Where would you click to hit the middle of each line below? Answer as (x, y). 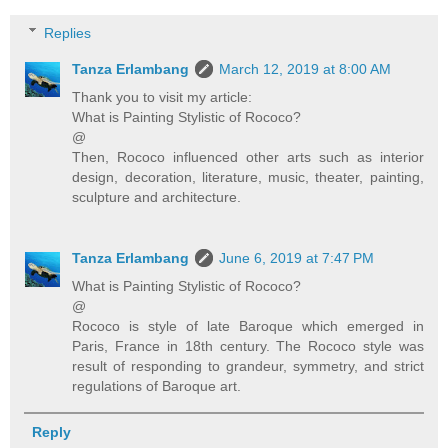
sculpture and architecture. (157, 196)
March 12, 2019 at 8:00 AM (305, 68)
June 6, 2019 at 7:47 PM (297, 258)
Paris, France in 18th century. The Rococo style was (248, 346)
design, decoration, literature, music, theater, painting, (248, 176)
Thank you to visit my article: (162, 96)
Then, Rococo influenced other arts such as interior (248, 156)
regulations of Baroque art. (157, 386)
